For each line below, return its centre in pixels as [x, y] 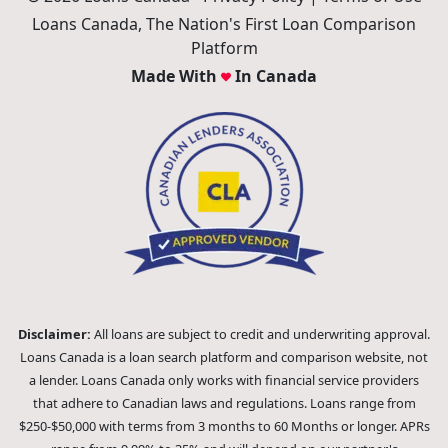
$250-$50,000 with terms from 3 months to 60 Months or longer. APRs [224, 425]
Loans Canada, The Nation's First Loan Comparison [224, 23]
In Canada [274, 75]
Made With [176, 75]
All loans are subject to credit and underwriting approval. [260, 333]
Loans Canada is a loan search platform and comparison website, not [224, 356]
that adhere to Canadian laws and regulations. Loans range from [224, 402]
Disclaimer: [54, 333]
